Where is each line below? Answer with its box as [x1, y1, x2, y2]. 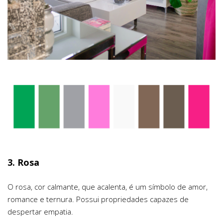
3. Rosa [7, 156, 39, 169]
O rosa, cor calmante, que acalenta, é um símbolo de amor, [7, 182, 208, 192]
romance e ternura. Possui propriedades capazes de [7, 194, 189, 205]
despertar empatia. [7, 207, 73, 217]
